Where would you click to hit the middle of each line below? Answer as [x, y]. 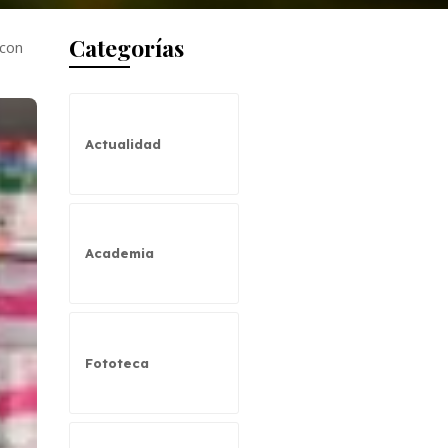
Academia [119, 253]
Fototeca [116, 363]
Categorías [126, 47]
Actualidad [122, 143]
